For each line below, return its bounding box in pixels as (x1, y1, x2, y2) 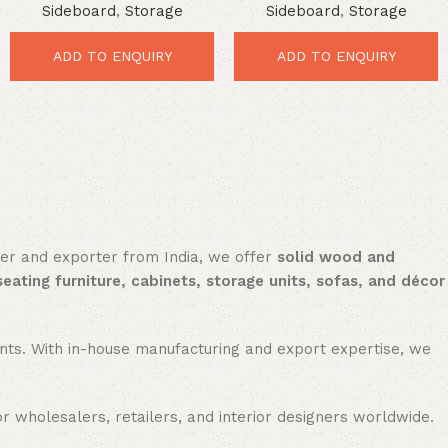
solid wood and (277, 248, 395, 267)
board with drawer (270, 24, 402, 43)
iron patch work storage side (236, 3, 436, 22)
